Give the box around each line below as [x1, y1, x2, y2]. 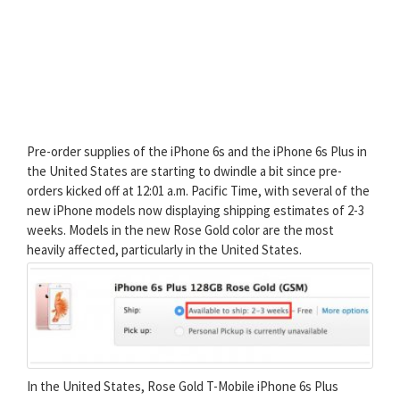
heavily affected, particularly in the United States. [27, 241, 302, 259]
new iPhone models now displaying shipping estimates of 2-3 [27, 202, 364, 220]
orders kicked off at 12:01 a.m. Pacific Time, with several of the [27, 182, 370, 200]
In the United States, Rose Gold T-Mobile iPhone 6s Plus [27, 377, 338, 395]
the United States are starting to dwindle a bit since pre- [27, 162, 342, 180]
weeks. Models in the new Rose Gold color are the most [27, 221, 334, 239]
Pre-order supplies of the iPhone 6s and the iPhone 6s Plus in [27, 143, 367, 161]
